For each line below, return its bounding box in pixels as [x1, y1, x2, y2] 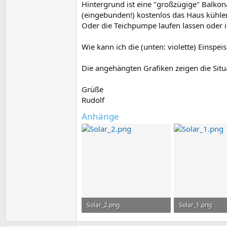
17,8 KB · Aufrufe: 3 [87, 215, 140, 224]
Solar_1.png [178, 200, 212, 209]
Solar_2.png [87, 200, 120, 209]
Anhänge [82, 110, 119, 122]
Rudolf [82, 95, 104, 105]
